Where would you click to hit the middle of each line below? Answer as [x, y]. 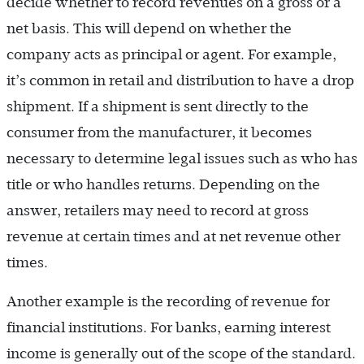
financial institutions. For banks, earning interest [169, 327]
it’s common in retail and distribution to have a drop [180, 80]
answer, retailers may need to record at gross [158, 210]
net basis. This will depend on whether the [149, 28]
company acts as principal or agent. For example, [171, 54]
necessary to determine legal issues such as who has [182, 158]
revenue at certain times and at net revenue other [173, 236]
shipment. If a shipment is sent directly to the [158, 106]
